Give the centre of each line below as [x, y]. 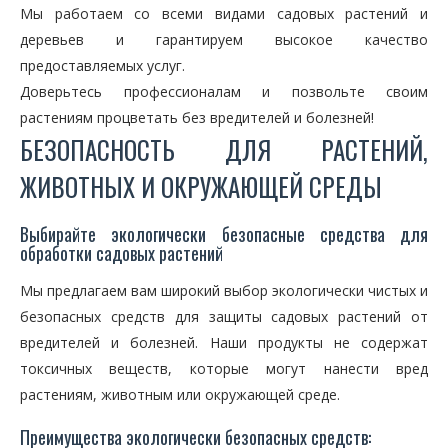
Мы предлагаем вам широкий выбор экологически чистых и [224, 290]
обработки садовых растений [121, 253]
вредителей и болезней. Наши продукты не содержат [224, 342]
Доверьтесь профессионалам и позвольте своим [224, 91]
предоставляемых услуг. [102, 65]
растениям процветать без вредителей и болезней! [197, 117]
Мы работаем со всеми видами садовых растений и [224, 13]
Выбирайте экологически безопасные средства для [224, 234]
